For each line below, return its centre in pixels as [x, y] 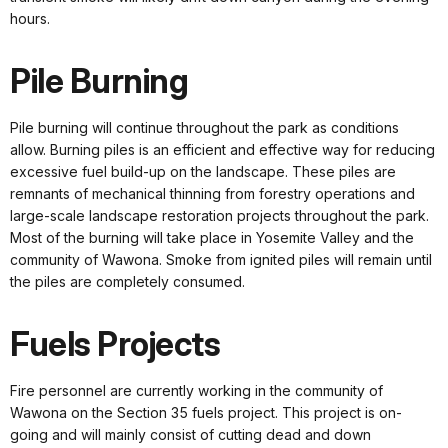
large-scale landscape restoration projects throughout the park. [219, 216]
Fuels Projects [115, 344]
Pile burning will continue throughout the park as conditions [204, 128]
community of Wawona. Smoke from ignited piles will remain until [221, 260]
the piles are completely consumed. [127, 282]
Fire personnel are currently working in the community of [196, 391]
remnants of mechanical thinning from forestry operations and [212, 194]
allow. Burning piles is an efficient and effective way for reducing [222, 150]
